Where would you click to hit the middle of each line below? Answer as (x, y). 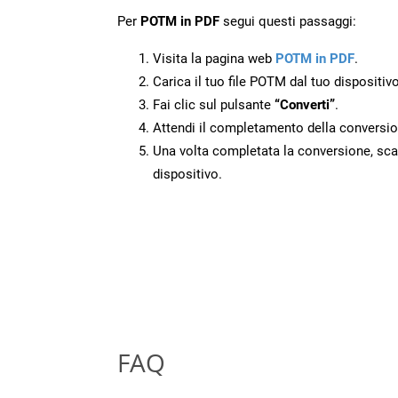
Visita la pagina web (214, 58)
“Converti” (305, 104)
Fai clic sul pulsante (214, 104)
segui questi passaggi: (288, 21)
